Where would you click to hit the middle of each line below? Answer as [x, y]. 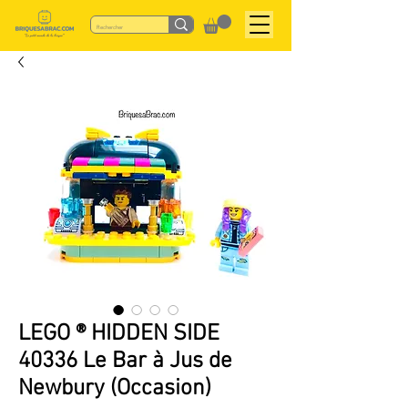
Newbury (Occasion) [115, 388]
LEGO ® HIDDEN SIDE [119, 334]
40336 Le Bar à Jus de [125, 361]
